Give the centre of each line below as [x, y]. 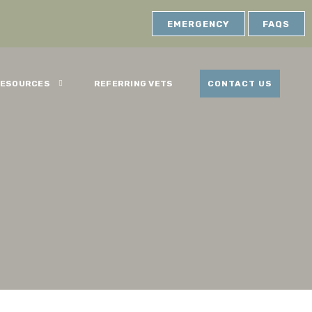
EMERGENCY [198, 24]
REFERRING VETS [133, 84]
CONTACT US [240, 84]
